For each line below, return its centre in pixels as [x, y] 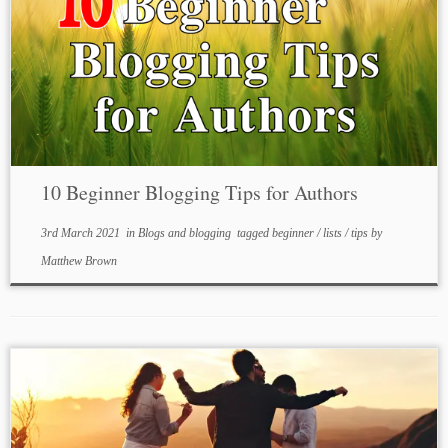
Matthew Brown [78, 261]
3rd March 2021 [80, 233]
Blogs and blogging [185, 233]
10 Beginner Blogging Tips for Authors [199, 192]
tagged [252, 233]
